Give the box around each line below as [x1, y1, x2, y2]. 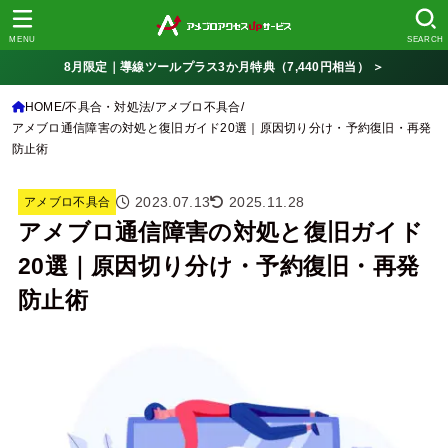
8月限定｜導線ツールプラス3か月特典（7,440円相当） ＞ [63, 60, 385, 75]
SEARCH [407, 34, 444, 44]
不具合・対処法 [65, 100, 152, 113]
